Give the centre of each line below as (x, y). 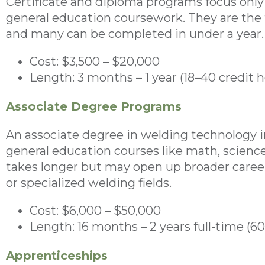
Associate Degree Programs (94, 106)
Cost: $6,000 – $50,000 (95, 210)
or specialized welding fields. (89, 182)
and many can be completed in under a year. (135, 33)
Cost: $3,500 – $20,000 (95, 61)
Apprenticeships (57, 255)
